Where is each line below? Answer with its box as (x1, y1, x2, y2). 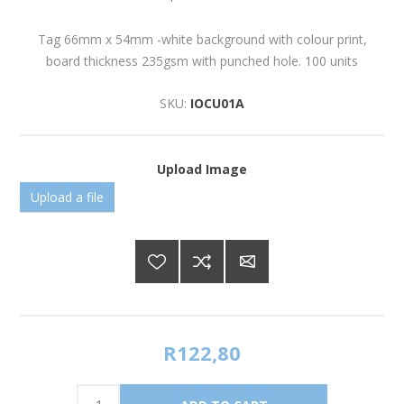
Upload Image (157, 160, 247, 178)
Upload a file (31, 188, 105, 206)
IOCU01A (190, 95, 244, 112)
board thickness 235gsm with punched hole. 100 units (46, 52, 358, 69)
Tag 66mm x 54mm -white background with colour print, (37, 31, 367, 48)
